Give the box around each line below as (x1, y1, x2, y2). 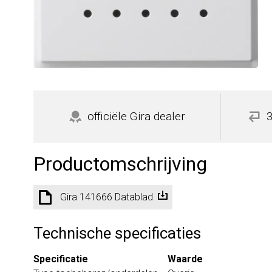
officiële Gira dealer (87, 109, 185, 123)
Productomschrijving (33, 152, 207, 175)
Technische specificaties (33, 223, 201, 242)
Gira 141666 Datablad (60, 191, 153, 203)
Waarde (168, 253, 203, 265)
